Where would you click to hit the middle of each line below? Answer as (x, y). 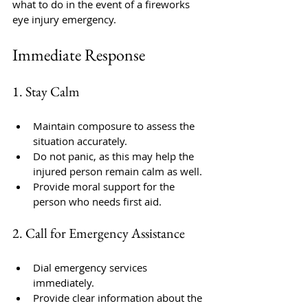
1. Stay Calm (46, 91)
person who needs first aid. (97, 201)
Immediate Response (79, 55)
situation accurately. (80, 141)
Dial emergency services (91, 267)
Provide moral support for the (105, 186)
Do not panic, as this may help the (115, 156)
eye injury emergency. (64, 19)
